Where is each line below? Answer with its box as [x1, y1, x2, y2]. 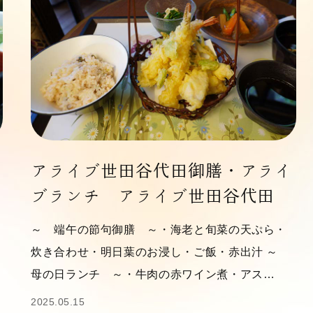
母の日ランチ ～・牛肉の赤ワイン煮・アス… [31, 268, 275, 280]
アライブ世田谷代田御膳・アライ [31, 162, 293, 179]
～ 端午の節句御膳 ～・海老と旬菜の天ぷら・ [31, 224, 287, 235]
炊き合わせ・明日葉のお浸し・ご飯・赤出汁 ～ [31, 246, 290, 258]
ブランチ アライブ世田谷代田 [31, 187, 275, 204]
